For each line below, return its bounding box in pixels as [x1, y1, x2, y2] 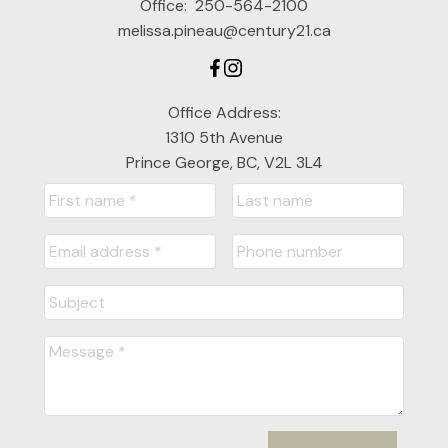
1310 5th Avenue [165, 127, 283, 149]
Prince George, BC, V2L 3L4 [125, 152, 323, 174]
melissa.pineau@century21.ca [117, 20, 331, 42]
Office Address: [167, 102, 281, 124]
